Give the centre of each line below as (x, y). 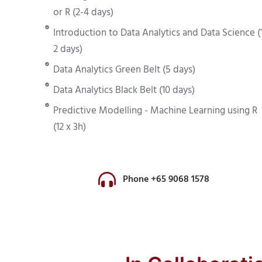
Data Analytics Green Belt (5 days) (124, 70)
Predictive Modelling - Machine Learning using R (155, 111)
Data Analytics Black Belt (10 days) (124, 90)
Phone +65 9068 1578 (166, 179)
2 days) (68, 49)
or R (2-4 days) (83, 12)
